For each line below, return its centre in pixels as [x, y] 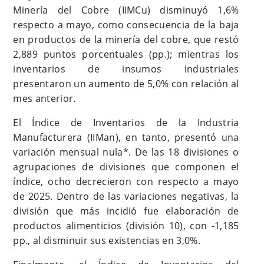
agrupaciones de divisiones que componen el [126, 167]
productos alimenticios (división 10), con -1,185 [126, 226]
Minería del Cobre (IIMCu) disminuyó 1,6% [126, 10]
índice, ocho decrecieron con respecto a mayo [126, 182]
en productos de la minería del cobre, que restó [126, 40]
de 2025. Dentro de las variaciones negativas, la [126, 197]
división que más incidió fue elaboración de [126, 211]
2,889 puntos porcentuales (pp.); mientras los [126, 55]
